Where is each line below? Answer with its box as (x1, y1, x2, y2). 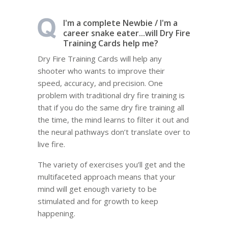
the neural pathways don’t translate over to (38, 126, 190, 137)
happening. (38, 208, 75, 219)
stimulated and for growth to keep (38, 196, 158, 207)
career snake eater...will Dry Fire (63, 27, 190, 39)
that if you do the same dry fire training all (38, 102, 184, 112)
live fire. (38, 138, 65, 149)
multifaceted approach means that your (38, 172, 176, 182)
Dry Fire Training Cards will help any (38, 53, 162, 64)
